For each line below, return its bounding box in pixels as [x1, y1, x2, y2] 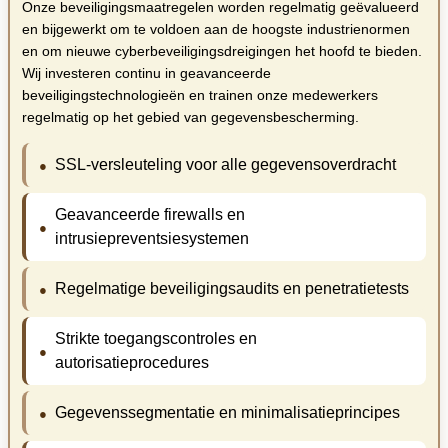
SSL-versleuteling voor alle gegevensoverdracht [54, 156, 396, 174]
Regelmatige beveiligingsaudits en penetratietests [54, 280, 409, 298]
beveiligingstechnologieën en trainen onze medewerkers [22, 87, 378, 104]
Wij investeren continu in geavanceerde [22, 65, 271, 82]
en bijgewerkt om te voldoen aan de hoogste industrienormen [22, 21, 410, 38]
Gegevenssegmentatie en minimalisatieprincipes [54, 404, 400, 422]
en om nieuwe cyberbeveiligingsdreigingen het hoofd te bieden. [22, 43, 422, 60]
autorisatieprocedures [54, 354, 209, 372]
